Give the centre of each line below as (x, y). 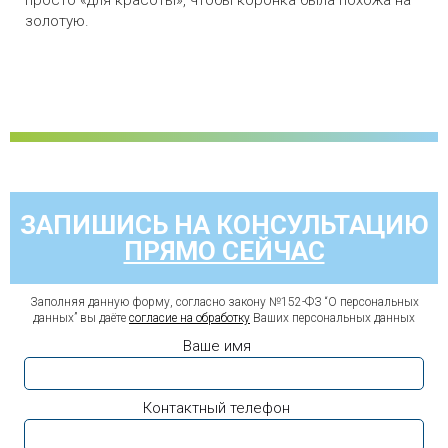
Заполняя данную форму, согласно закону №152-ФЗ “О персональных (224, 302)
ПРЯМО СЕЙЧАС (224, 251)
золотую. (57, 21)
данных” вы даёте (81, 318)
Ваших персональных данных (332, 318)
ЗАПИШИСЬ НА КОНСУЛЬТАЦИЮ (224, 225)
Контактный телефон (216, 407)
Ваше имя (216, 346)
